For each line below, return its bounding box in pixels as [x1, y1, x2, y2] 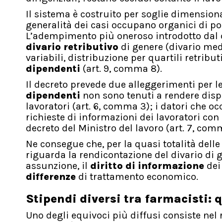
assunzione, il [26, 160, 90, 172]
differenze [26, 171, 76, 183]
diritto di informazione [90, 160, 204, 172]
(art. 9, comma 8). [80, 63, 165, 75]
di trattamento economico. [76, 171, 198, 183]
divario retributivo [26, 41, 118, 53]
